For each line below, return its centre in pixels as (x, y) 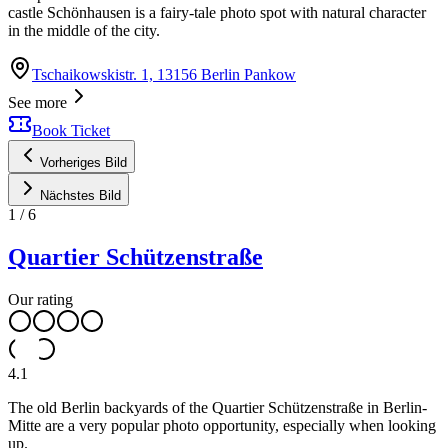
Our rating (40, 299)
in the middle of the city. (84, 30)
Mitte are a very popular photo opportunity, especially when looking (222, 425)
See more (37, 102)
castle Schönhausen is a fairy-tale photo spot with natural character (217, 12)
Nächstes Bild (80, 195)
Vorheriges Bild (83, 162)
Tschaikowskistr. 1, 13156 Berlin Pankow (164, 74)
